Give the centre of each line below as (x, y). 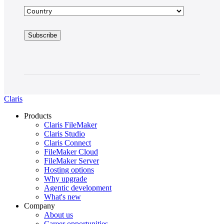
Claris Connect (67, 143)
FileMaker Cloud (71, 152)
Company (39, 206)
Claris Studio (64, 134)
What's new (62, 197)
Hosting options (69, 170)
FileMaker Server (71, 161)
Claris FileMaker (70, 125)
